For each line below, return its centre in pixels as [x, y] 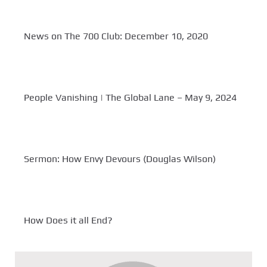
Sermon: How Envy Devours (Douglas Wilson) [120, 159]
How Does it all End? [68, 221]
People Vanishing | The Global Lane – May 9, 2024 [130, 98]
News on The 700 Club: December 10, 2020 [116, 36]
